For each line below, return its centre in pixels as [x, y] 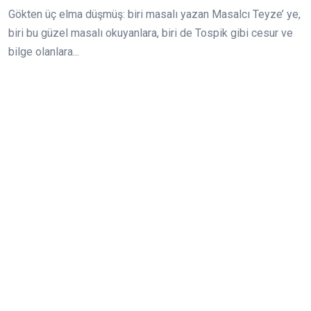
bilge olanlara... [44, 51]
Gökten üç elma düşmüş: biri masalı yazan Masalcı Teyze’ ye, [154, 14]
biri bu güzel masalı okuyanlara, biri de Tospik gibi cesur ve [151, 33]
